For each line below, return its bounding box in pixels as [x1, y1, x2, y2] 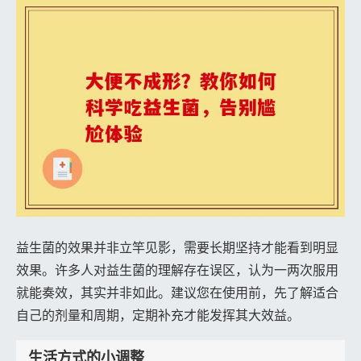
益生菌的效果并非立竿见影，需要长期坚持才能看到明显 [16, 240, 338, 255]
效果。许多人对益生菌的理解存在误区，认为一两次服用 [16, 263, 338, 277]
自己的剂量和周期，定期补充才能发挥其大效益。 [16, 308, 300, 322]
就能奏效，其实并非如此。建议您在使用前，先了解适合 [16, 285, 338, 300]
